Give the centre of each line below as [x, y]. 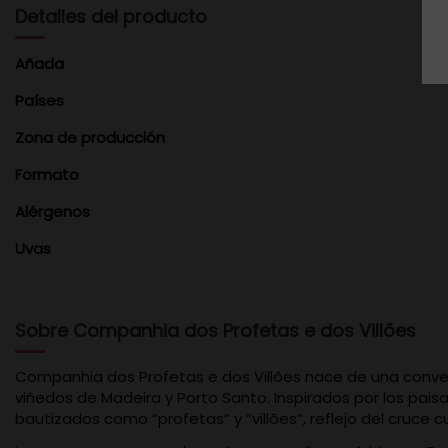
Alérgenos [52, 211]
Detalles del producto [111, 16]
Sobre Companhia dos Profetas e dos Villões [215, 330]
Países [39, 100]
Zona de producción [90, 137]
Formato [47, 174]
